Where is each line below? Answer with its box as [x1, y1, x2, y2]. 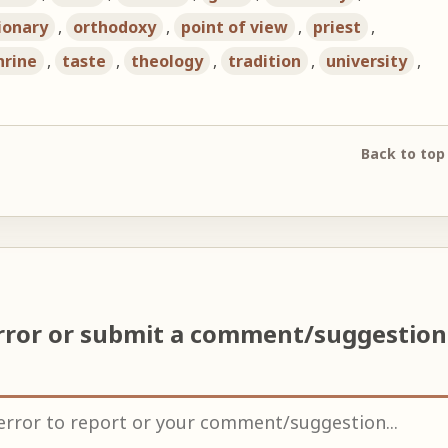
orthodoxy [73, 15, 157, 38]
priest [313, 15, 362, 38]
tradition [228, 49, 302, 72]
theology [131, 49, 204, 72]
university [326, 49, 408, 72]
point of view [181, 15, 289, 38]
